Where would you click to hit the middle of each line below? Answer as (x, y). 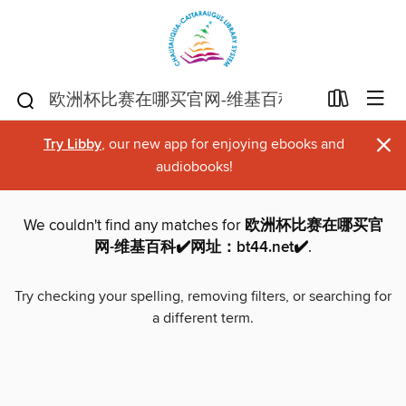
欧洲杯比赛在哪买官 (314, 226)
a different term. (203, 319)
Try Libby (72, 145)
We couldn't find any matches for (134, 226)
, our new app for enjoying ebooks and (223, 144)
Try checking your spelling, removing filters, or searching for (203, 297)
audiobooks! (194, 167)
